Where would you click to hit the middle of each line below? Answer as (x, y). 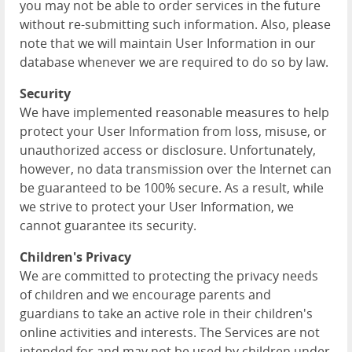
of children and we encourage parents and (145, 295)
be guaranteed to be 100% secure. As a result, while (172, 188)
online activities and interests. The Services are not (170, 332)
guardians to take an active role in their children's (166, 313)
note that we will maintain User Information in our (168, 43)
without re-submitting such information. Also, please (175, 24)
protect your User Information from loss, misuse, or (173, 131)
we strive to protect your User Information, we (157, 207)
